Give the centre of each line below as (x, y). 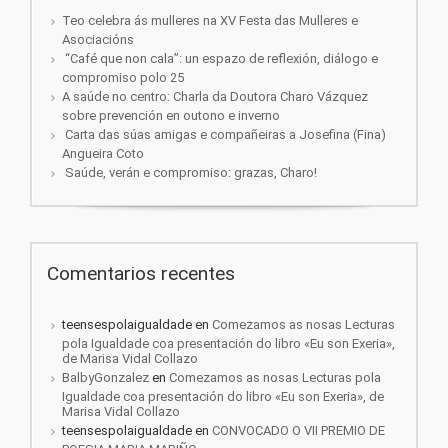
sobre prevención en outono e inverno (171, 116)
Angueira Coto (103, 154)
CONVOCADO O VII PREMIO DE (298, 431)
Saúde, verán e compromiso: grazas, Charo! (189, 173)
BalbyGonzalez (105, 378)
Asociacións (98, 40)
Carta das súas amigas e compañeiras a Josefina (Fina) (224, 135)
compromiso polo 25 (123, 78)
